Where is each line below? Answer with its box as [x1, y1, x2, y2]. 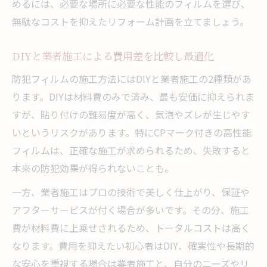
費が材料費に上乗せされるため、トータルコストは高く [12, 220, 250, 235]
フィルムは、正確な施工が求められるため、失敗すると [12, 142, 250, 157]
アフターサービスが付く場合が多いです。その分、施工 [12, 202, 249, 217]
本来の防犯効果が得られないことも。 [12, 160, 174, 175]
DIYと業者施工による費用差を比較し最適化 [12, 48, 214, 63]
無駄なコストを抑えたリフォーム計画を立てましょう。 [12, 14, 249, 29]
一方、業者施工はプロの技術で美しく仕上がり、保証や [12, 184, 250, 199]
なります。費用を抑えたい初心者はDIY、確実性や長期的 [12, 238, 254, 253]
